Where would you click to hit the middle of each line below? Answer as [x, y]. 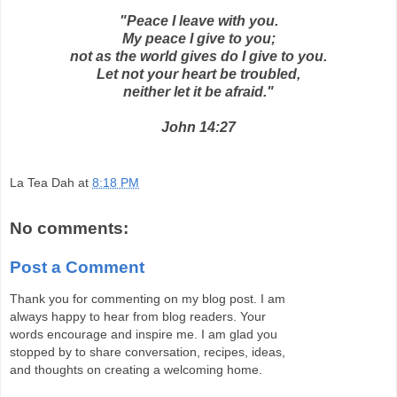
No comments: [69, 229]
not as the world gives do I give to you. [198, 56]
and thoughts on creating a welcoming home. [136, 370]
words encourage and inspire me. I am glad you [144, 335]
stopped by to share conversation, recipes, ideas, [148, 352]
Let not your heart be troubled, [198, 74]
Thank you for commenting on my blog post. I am [148, 299]
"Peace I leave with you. [198, 20]
